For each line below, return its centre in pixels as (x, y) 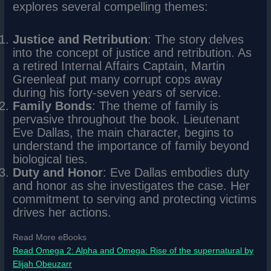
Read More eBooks (50, 238)
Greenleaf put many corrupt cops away (118, 79)
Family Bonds (53, 106)
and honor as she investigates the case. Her (132, 185)
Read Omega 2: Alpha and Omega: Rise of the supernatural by (133, 251)
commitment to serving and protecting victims (135, 199)
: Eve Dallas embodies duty (176, 172)
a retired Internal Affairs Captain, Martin (119, 66)
